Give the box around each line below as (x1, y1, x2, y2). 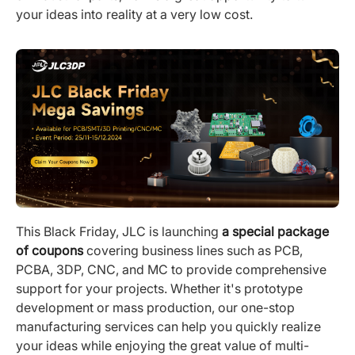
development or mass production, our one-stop (16, 300, 295, 316)
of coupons (16, 242, 83, 259)
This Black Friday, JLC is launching (16, 223, 222, 240)
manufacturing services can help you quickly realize (16, 319, 321, 335)
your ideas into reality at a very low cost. (16, 6, 253, 22)
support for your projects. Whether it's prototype (16, 281, 303, 297)
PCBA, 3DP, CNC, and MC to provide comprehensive (16, 261, 326, 278)
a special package (222, 223, 329, 240)
